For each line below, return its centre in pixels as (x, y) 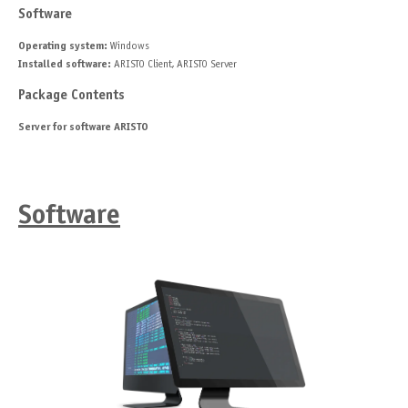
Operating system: (64, 47)
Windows (130, 47)
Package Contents (71, 96)
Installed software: (65, 65)
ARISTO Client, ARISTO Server (174, 65)
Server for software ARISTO (83, 128)
